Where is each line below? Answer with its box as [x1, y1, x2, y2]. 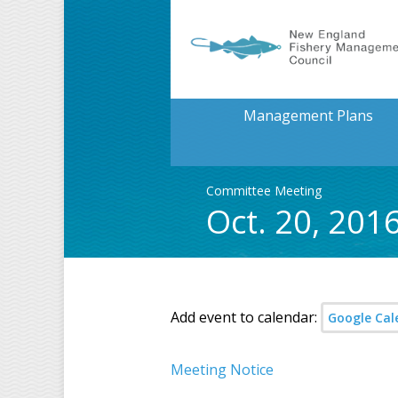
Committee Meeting [206, 182, 322, 199]
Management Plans [243, 106, 373, 125]
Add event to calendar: [171, 307, 321, 327]
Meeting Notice [171, 360, 274, 379]
